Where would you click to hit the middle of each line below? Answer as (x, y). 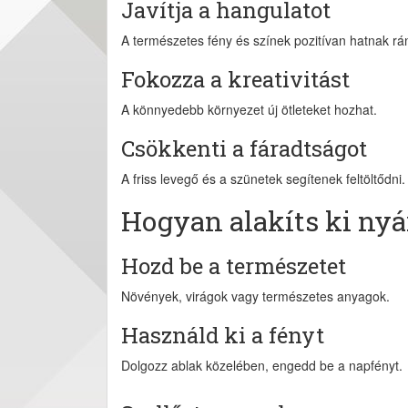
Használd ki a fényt (223, 335)
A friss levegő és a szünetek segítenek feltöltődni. (263, 178)
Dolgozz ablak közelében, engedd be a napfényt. (262, 365)
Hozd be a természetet (234, 266)
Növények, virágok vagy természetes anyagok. (255, 296)
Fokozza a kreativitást (235, 79)
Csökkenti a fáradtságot (244, 148)
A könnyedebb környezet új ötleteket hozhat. (249, 109)
